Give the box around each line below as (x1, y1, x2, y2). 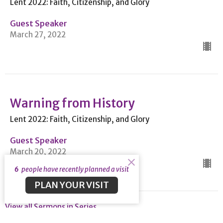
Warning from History (10, 95, 134, 111)
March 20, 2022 (10, 146, 66, 156)
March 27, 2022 (10, 29, 66, 39)
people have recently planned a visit (20, 165, 129, 174)
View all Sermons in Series (5, 202, 97, 212)
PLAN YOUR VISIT (34, 179, 109, 191)
